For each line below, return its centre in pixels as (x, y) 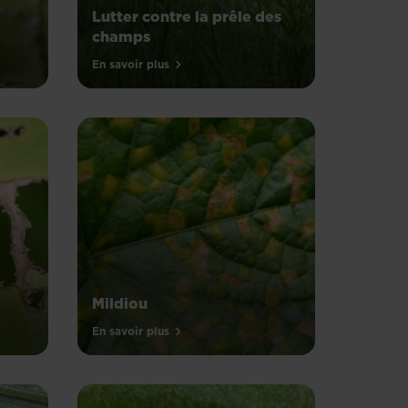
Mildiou (120, 303)
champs (121, 36)
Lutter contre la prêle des (187, 16)
